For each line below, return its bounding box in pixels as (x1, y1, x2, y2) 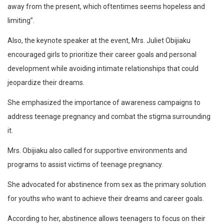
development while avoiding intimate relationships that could (7, 64, 198, 73)
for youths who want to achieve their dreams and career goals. (7, 194, 204, 203)
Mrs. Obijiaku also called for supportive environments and (7, 146, 187, 155)
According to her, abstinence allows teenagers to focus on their (7, 214, 205, 223)
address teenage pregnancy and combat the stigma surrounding (7, 112, 210, 121)
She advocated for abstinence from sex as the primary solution (7, 180, 206, 189)
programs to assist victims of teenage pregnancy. (7, 160, 163, 169)
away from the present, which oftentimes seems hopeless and (7, 2, 205, 11)
